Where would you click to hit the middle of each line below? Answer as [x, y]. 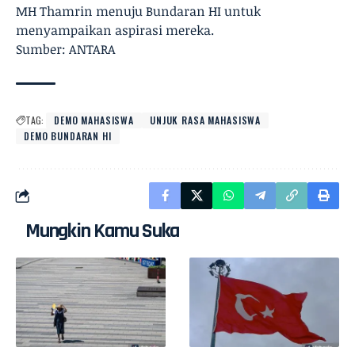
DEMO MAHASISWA [94, 120]
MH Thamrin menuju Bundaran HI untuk [138, 11]
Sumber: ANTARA [66, 49]
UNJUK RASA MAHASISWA [206, 120]
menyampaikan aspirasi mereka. [115, 30]
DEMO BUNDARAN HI [68, 136]
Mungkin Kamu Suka [103, 231]
